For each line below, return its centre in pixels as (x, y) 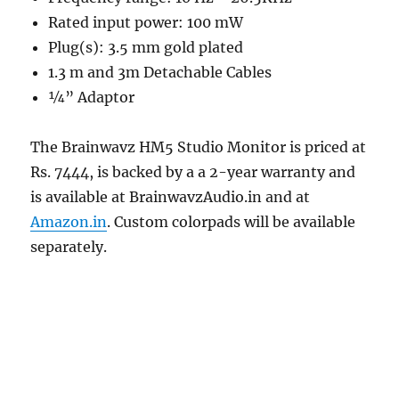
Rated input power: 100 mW (146, 22)
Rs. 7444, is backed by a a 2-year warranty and (193, 171)
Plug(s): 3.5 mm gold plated (146, 47)
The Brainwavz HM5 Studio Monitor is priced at (199, 147)
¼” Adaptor (92, 97)
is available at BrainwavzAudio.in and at (171, 196)
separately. (69, 246)
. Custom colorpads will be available (232, 221)
